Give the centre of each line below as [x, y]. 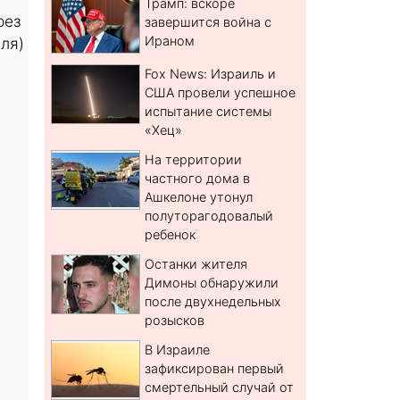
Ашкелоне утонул [199, 197]
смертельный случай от [220, 387]
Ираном [170, 41]
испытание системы [208, 112]
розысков [175, 321]
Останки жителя [196, 264]
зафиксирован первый [215, 369]
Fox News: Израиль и [211, 74]
